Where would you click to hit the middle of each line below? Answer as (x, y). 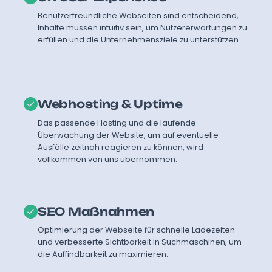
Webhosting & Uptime (110, 104)
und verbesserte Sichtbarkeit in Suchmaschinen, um (140, 242)
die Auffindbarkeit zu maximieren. (103, 254)
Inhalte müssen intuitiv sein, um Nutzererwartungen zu (143, 28)
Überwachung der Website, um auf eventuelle (128, 135)
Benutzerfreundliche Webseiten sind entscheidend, (138, 16)
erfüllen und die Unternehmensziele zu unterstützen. (139, 40)
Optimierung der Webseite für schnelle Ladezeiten (137, 230)
